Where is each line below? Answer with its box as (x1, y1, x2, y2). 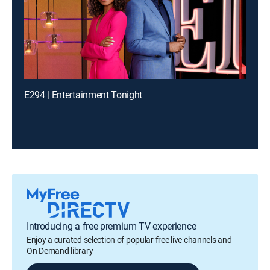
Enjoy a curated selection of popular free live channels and (27, 234, 232, 245)
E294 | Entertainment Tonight (24, 88, 143, 101)
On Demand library (27, 245, 93, 256)
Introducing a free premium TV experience (27, 219, 196, 233)
